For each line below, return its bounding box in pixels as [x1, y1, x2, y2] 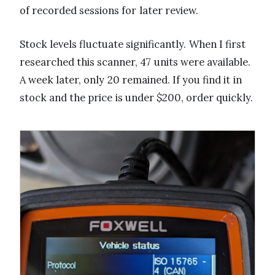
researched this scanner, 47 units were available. [20, 55, 250, 69]
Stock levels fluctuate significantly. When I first [20, 37, 246, 51]
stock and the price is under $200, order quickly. [20, 90, 254, 104]
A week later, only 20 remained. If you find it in [20, 72, 242, 87]
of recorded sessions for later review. [20, 3, 198, 17]
